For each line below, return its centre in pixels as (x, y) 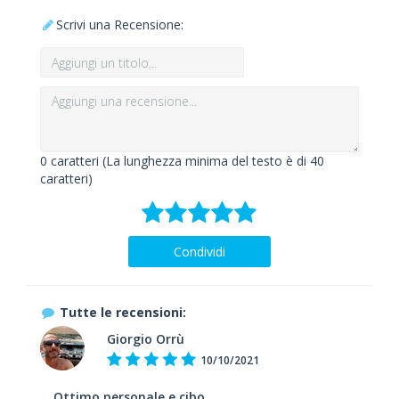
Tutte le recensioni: (123, 312)
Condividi (199, 252)
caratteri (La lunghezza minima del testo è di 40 (186, 161)
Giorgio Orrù (145, 339)
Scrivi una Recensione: (120, 24)
